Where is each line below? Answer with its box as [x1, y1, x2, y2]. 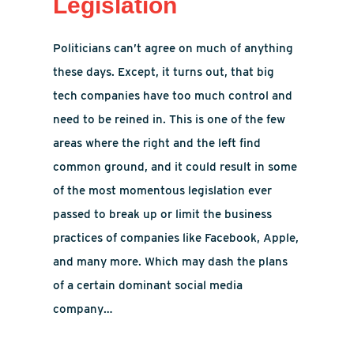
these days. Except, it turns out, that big [53, 65, 275, 79]
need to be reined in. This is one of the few [53, 112, 286, 126]
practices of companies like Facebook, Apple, [53, 231, 299, 245]
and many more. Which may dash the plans [53, 254, 288, 269]
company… [53, 302, 113, 316]
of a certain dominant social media [53, 278, 243, 292]
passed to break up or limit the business [53, 207, 273, 221]
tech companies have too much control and [53, 88, 293, 103]
